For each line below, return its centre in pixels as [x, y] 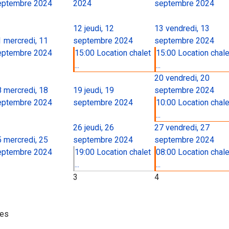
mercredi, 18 [26, 90]
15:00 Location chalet [113, 53]
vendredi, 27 [188, 128]
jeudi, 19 [99, 90]
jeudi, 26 [99, 128]
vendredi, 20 [188, 78]
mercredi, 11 [26, 41]
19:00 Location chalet [113, 152]
